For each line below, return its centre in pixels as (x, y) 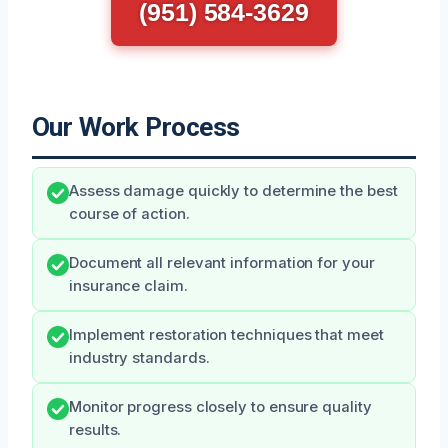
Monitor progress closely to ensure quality (220, 407)
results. (95, 430)
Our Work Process (136, 127)
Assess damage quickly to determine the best (233, 191)
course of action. (129, 214)
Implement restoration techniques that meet (226, 335)
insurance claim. (128, 286)
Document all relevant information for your (222, 263)
